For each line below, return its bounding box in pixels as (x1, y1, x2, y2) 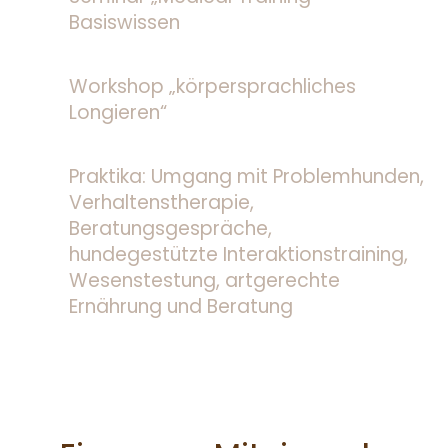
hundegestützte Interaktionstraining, (68, 241, 408, 269)
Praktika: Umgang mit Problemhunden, (68, 163, 424, 191)
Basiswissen (68, 9, 180, 37)
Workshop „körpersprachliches (68, 73, 356, 101)
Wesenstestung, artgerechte (68, 267, 340, 295)
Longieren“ (68, 99, 167, 127)
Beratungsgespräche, (68, 215, 272, 243)
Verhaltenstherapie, (68, 189, 254, 217)
